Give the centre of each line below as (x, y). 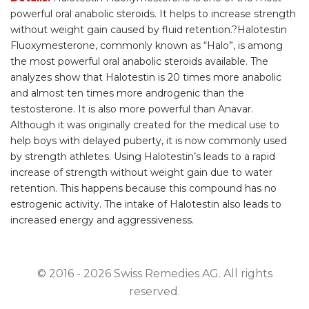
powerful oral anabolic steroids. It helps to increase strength (153, 14)
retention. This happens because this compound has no (143, 188)
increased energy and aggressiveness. (102, 220)
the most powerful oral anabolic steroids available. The (139, 61)
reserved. (154, 291)
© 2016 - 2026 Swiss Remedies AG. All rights (154, 273)
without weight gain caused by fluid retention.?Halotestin (149, 30)
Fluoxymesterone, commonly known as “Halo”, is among (147, 46)
